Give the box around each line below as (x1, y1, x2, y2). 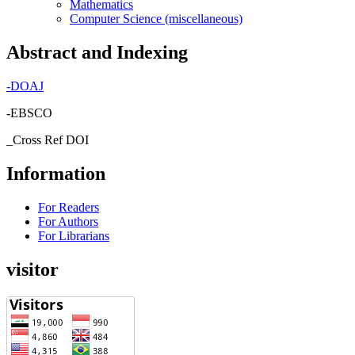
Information (6, 162, 105, 184)
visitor (6, 258, 59, 280)
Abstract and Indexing (6, 42, 188, 63)
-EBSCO (6, 105, 52, 120)
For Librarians (38, 228, 109, 242)
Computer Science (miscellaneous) (70, 12, 242, 26)
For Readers (38, 200, 99, 214)
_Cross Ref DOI (6, 132, 89, 147)
